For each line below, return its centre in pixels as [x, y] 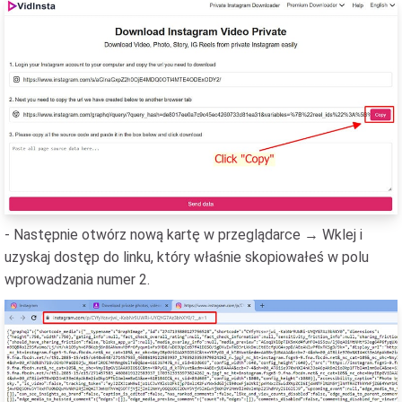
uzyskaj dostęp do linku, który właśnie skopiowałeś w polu [187, 258]
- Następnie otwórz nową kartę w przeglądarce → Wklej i [184, 235]
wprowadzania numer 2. [77, 280]
